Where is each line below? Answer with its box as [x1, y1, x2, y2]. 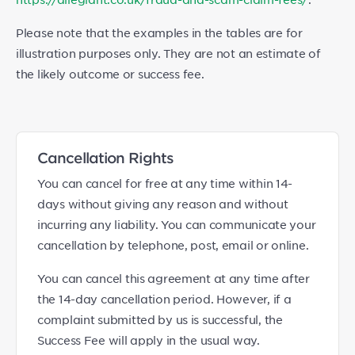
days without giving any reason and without [37, 197, 288, 211]
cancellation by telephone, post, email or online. [37, 238, 309, 252]
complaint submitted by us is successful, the [37, 312, 283, 326]
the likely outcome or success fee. [16, 67, 204, 81]
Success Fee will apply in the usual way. [37, 333, 260, 347]
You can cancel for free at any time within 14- [37, 176, 293, 190]
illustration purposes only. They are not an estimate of [16, 46, 321, 60]
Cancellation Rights [37, 149, 174, 166]
